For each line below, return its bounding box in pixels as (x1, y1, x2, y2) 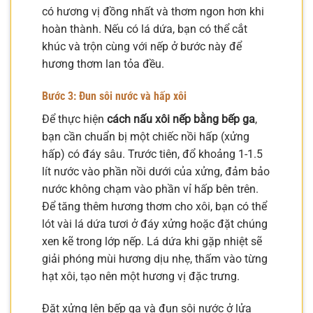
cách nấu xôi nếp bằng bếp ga (107, 112, 255, 126)
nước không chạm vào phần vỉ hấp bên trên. (42, 182, 259, 196)
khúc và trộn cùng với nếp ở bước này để (42, 40, 242, 54)
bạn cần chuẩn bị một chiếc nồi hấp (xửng (42, 129, 249, 143)
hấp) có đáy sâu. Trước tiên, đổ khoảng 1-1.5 (42, 147, 263, 161)
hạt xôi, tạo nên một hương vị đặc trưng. (42, 269, 240, 283)
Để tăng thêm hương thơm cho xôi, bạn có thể (42, 199, 267, 213)
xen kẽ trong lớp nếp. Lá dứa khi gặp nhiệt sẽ (42, 234, 262, 248)
